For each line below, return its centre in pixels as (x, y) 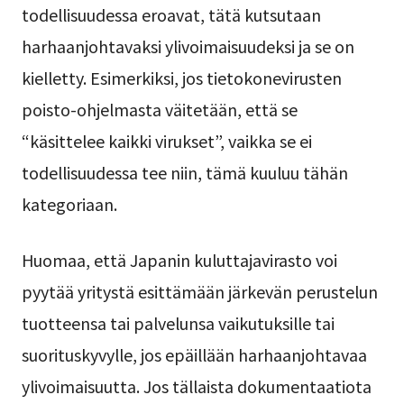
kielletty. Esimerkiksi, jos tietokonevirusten (181, 77)
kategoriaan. (69, 203)
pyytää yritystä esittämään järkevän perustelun (199, 291)
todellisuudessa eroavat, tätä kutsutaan (171, 14)
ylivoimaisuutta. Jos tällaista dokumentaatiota (196, 386)
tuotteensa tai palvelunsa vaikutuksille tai (178, 322)
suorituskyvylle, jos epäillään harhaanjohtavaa (194, 354)
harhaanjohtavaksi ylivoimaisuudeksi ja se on (188, 46)
